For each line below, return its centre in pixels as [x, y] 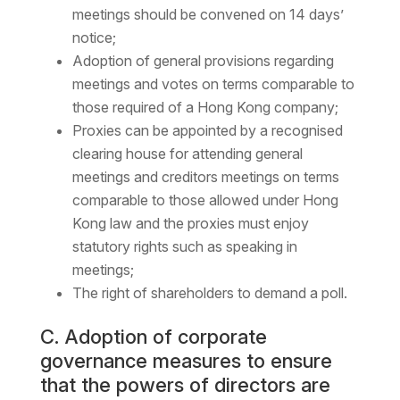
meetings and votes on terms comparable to [213, 84]
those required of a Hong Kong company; [205, 108]
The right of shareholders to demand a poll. [209, 293]
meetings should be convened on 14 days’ [208, 15]
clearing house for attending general [187, 154]
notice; [94, 38]
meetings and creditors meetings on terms [205, 177]
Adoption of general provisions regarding [203, 61]
